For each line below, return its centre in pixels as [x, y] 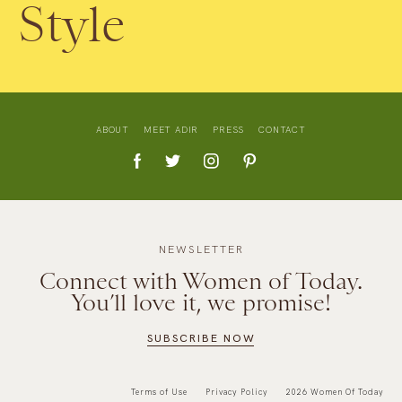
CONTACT [282, 129]
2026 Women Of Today [335, 392]
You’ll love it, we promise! [201, 302]
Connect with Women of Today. [201, 280]
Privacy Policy [237, 392]
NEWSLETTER [201, 249]
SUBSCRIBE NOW [201, 338]
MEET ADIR [171, 129]
